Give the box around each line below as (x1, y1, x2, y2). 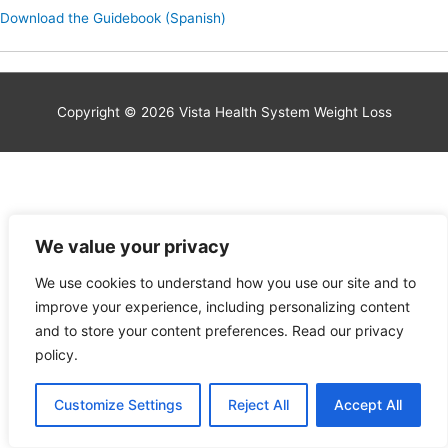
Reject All (227, 396, 289, 413)
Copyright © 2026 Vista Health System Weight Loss (56, 104, 392, 121)
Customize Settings (53, 396, 183, 413)
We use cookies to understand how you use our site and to (35, 274, 416, 291)
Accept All (334, 396, 403, 413)
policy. (35, 346, 78, 363)
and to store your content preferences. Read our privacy (35, 322, 404, 339)
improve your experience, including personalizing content (35, 298, 410, 315)
